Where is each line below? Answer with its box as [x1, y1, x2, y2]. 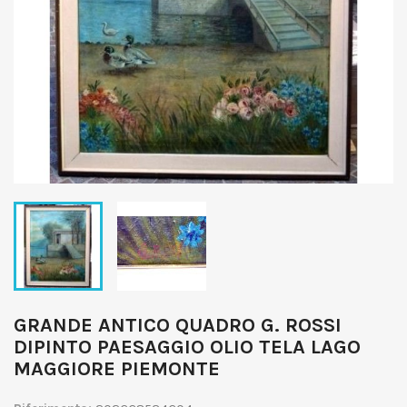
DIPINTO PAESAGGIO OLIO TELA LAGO [14, 335, 361, 359]
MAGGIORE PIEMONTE [14, 357, 220, 381]
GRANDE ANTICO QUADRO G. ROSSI [14, 313, 342, 337]
